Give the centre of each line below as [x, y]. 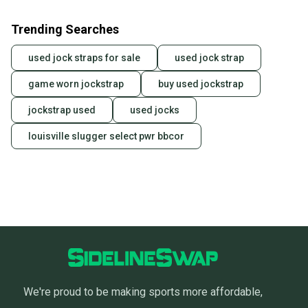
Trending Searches [65, 30]
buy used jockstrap [201, 84]
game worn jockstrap [76, 84]
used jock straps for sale [84, 58]
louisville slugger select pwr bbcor [106, 136]
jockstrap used [62, 110]
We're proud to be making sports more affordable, [143, 292]
